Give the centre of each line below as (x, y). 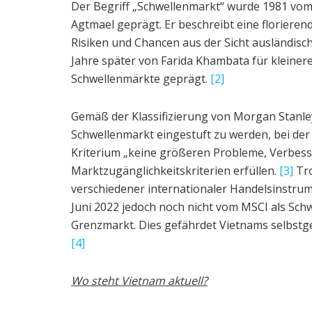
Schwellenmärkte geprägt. (141, 78)
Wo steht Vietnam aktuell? (139, 280)
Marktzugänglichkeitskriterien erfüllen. (175, 170)
